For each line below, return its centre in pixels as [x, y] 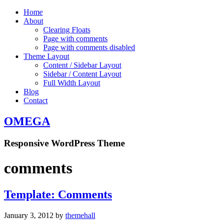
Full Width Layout [72, 83]
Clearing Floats [67, 30]
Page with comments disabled [89, 47]
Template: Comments [58, 194]
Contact [36, 100]
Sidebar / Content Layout [82, 74]
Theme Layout [46, 56]
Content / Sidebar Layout [82, 65]
